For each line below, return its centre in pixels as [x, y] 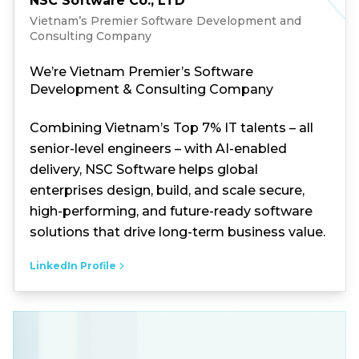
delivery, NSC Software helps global [144, 169]
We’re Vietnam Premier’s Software [141, 72]
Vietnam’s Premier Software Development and [165, 21]
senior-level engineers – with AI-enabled [158, 149]
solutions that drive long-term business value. [177, 232]
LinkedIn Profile [73, 266]
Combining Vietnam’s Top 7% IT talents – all [171, 128]
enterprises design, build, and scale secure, [167, 190]
